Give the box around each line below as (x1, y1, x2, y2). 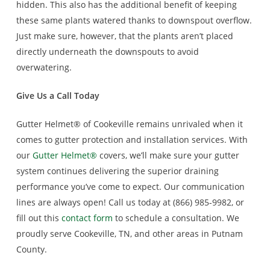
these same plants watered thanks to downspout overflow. (16, 14, 252, 26)
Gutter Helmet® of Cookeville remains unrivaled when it (16, 118, 243, 130)
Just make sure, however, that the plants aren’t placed (16, 30, 233, 42)
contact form (61, 212, 113, 224)
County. (16, 243, 47, 255)
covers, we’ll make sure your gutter (96, 149, 239, 161)
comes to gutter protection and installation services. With (16, 134, 248, 145)
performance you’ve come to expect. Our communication (16, 181, 245, 192)
